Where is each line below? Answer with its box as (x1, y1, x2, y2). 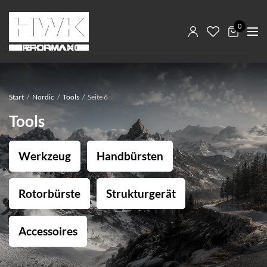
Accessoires (18, 224, 77, 238)
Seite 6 (86, 92, 108, 101)
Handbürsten (97, 149, 163, 163)
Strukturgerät (106, 187, 176, 200)
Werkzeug (18, 149, 71, 163)
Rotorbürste (18, 187, 80, 200)
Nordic (32, 92, 54, 101)
